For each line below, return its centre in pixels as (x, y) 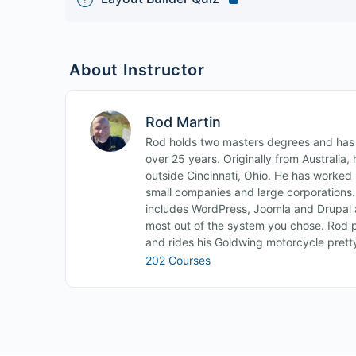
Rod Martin (183, 122)
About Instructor (137, 70)
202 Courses (178, 260)
